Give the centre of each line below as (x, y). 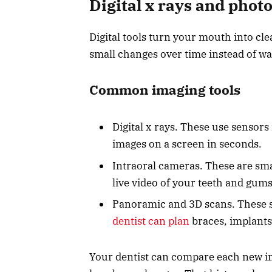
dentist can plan (151, 221)
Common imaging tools (165, 90)
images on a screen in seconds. (187, 144)
